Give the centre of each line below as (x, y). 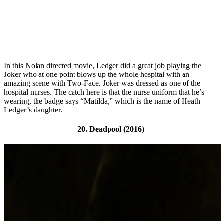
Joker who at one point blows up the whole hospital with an (97, 74)
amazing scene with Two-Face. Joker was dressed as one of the (102, 83)
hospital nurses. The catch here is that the (69, 92)
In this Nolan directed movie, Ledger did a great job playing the (103, 65)
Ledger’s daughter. (33, 110)
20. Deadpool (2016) (110, 129)
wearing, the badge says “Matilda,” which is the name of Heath (102, 101)
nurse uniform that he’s (169, 92)
